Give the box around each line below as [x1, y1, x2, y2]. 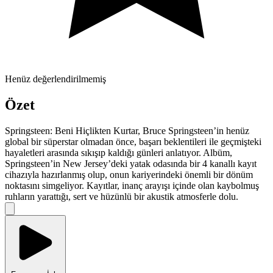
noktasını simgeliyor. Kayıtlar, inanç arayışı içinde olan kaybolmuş [5, 180, 259, 191]
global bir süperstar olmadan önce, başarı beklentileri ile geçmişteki [5, 136, 261, 147]
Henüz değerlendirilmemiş [5, 74, 106, 85]
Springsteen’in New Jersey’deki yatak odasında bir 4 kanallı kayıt [5, 158, 257, 169]
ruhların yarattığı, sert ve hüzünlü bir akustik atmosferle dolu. [5, 191, 238, 202]
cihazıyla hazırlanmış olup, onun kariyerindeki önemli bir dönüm [5, 169, 253, 180]
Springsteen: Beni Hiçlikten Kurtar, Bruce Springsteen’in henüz [5, 126, 249, 136]
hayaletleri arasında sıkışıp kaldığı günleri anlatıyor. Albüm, [5, 147, 232, 158]
